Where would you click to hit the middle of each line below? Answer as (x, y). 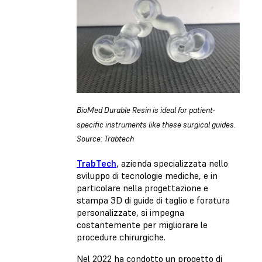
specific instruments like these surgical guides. (156, 125)
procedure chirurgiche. (121, 237)
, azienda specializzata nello (172, 163)
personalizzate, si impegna (130, 213)
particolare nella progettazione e (142, 188)
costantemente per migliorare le (142, 225)
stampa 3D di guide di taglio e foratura (153, 200)
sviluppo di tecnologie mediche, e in (147, 176)
